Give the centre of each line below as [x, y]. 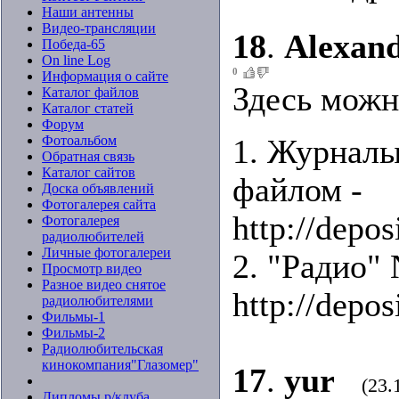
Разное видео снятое [104, 285]
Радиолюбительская [102, 349]
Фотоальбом [79, 140]
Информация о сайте [105, 76]
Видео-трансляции [99, 28]
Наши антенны [88, 12]
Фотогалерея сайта [99, 204]
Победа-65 [73, 44]
